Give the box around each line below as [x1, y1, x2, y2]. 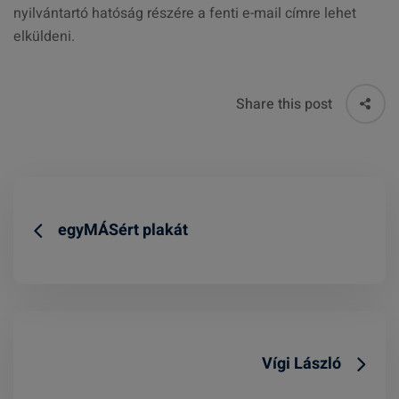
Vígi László [262, 352, 341, 376]
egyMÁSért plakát [58, 218, 188, 242]
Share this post [236, 93, 332, 115]
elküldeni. [13, 26, 75, 47]
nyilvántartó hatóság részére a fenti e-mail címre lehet [13, 3, 356, 24]
